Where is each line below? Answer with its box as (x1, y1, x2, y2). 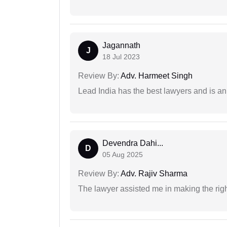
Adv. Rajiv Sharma (119, 169, 187, 178)
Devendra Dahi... (102, 139, 163, 148)
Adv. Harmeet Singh (119, 71, 193, 81)
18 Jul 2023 (102, 53, 140, 61)
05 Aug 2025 (102, 150, 143, 159)
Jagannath (102, 41, 140, 50)
